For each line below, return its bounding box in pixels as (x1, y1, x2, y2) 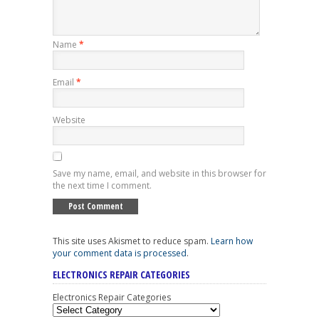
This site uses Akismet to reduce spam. (53, 235, 211, 248)
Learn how (211, 235, 253, 248)
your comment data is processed (53, 247, 187, 260)
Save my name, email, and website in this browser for (53, 167, 266, 180)
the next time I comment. (53, 179, 152, 192)
